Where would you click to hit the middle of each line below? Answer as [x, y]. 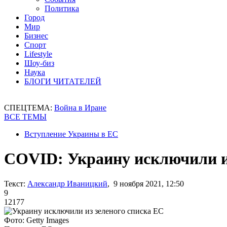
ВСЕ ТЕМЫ [25, 117]
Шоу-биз [39, 63]
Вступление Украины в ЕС [71, 134]
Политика [62, 8]
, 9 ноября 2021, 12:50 [146, 183]
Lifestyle [38, 54]
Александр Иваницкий [67, 183]
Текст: [15, 183]
